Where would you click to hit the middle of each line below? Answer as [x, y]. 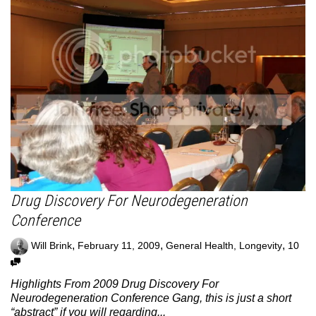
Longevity [261, 245]
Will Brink [51, 245]
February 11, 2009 [119, 245]
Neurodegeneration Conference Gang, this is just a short [151, 298]
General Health [200, 245]
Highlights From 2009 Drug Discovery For [115, 284]
